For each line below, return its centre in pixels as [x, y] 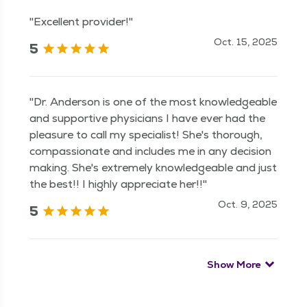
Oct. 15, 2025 [246, 42]
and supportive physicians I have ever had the [147, 118]
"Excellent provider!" [81, 22]
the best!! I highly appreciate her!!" [118, 184]
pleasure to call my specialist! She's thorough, [146, 135]
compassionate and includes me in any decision [150, 151]
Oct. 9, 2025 [248, 204]
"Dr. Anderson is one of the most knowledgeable [153, 102]
